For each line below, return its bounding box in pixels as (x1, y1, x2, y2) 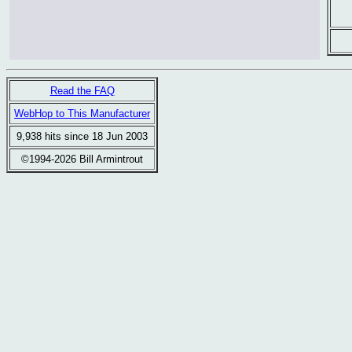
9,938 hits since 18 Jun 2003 (16, 130, 148, 142)
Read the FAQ (49, 85, 115, 97)
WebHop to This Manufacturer (14, 108, 150, 119)
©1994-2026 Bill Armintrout (21, 153, 143, 165)
